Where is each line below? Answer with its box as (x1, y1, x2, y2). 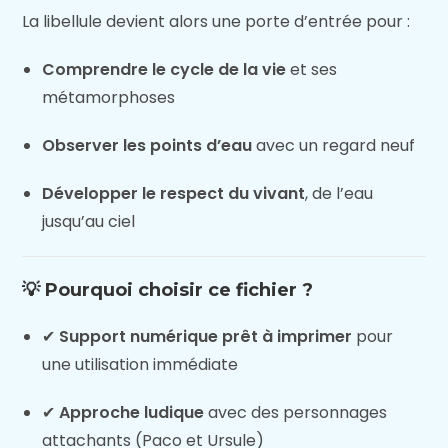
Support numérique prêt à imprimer (59, 325, 353, 348)
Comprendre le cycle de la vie (42, 58, 287, 81)
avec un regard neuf (252, 134, 416, 157)
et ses (286, 58, 338, 81)
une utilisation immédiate (42, 353, 239, 376)
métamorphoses (42, 86, 176, 109)
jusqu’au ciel (42, 210, 136, 233)
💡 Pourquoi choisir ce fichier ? (22, 279, 314, 301)
